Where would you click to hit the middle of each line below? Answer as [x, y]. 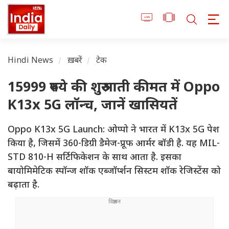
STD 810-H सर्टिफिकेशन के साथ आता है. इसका [95, 158]
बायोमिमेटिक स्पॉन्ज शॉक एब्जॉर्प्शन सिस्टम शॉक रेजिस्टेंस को [114, 172]
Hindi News [31, 61]
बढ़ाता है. [25, 186]
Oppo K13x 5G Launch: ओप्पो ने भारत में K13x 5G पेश [113, 130]
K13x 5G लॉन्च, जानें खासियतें [93, 106]
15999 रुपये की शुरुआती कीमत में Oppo [114, 88]
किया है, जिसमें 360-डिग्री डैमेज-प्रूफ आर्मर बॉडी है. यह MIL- [114, 144]
